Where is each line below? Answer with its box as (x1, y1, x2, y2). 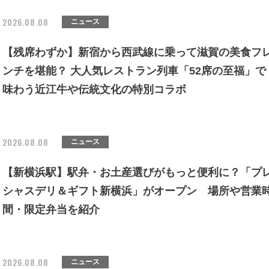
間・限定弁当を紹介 (2, 204, 100, 216)
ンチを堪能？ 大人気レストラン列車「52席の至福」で (2, 65, 266, 77)
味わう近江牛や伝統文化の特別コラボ (2, 83, 186, 95)
